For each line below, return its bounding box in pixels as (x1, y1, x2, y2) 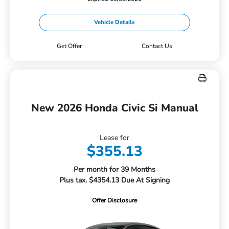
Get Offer (56, 42, 82, 51)
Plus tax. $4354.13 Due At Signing (59, 175, 170, 186)
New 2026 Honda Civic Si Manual (31, 101, 198, 116)
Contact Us (142, 42, 172, 51)
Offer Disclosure (92, 196, 137, 205)
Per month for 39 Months (74, 165, 155, 175)
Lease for (100, 133, 129, 143)
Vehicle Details (94, 18, 135, 27)
